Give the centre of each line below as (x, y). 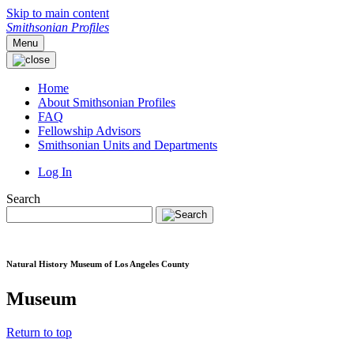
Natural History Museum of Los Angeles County (98, 264)
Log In (55, 172)
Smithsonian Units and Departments (128, 145)
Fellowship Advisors (89, 131)
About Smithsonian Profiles (107, 102)
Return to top (39, 332)
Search (23, 199)
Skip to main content (58, 13)
